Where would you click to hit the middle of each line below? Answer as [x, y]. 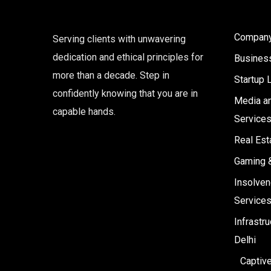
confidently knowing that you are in [125, 93]
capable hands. [84, 112]
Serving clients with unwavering [119, 39]
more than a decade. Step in [111, 75]
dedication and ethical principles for [128, 57]
